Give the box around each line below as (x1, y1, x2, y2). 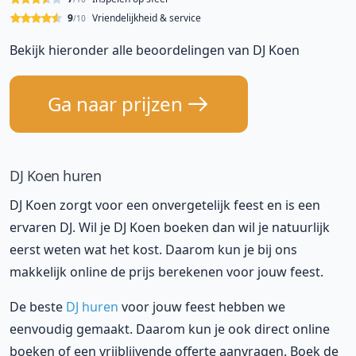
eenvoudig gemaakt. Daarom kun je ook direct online (10, 320, 330, 338)
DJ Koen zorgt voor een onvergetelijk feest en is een (10, 196, 320, 214)
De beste (10, 298, 66, 315)
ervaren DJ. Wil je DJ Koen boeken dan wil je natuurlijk (10, 219, 330, 236)
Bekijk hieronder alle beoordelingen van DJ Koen (10, 41, 300, 59)
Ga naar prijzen (48, 91, 183, 117)
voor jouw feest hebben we (118, 298, 285, 315)
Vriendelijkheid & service (92, 11, 201, 25)
